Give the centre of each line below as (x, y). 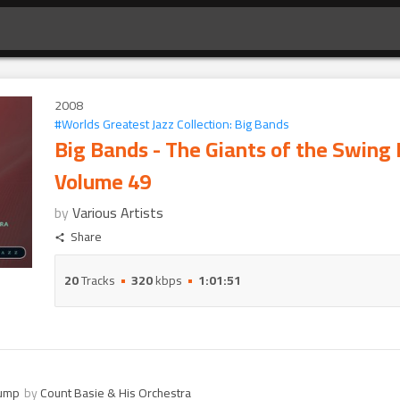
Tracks (97, 280)
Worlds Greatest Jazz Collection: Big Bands (175, 124)
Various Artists (118, 212)
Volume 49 (103, 182)
